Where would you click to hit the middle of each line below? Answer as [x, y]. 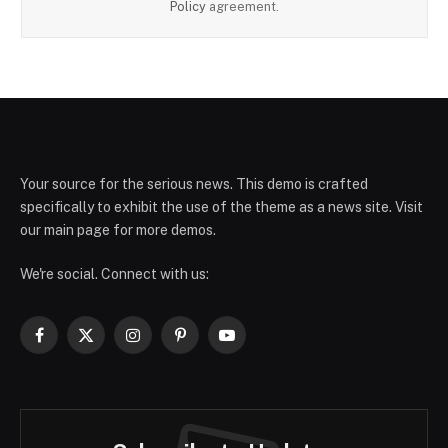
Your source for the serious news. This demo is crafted [194, 183]
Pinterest [209, 343]
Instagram [164, 343]
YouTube [254, 343]
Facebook [70, 343]
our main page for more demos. [118, 229]
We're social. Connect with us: [114, 273]
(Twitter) [112, 364]
